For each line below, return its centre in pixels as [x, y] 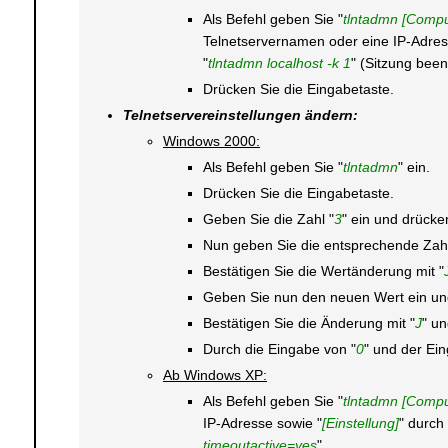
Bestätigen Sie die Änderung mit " [308, 323]
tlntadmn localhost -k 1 [279, 63]
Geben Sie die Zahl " [268, 219]
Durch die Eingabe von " [279, 349]
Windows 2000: [211, 141]
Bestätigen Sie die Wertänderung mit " [323, 271]
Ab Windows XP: [214, 375]
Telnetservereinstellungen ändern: [240, 115]
